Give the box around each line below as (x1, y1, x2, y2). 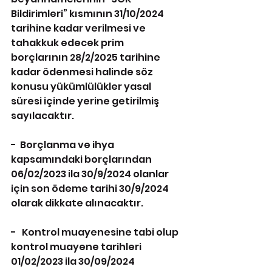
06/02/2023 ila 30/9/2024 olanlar (11, 167, 171, 181)
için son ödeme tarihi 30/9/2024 (11, 182, 171, 195)
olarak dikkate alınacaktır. (11, 196, 143, 210)
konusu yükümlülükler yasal (11, 80, 153, 93)
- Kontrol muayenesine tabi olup (11, 225, 180, 239)
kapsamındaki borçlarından (11, 152, 154, 166)
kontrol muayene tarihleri (11, 240, 143, 254)
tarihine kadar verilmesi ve (11, 21, 148, 35)
